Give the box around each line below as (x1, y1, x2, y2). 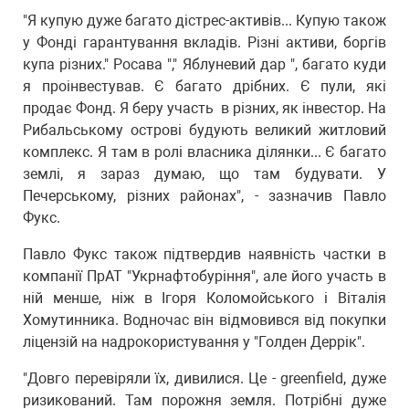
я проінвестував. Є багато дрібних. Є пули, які (23, 78, 386, 95)
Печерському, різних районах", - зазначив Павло (23, 187, 386, 204)
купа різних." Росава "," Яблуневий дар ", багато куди (23, 56, 386, 73)
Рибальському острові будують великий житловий (23, 121, 386, 139)
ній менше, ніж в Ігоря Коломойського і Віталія (23, 289, 386, 307)
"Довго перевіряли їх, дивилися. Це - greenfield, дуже (23, 370, 386, 387)
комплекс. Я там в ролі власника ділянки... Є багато (23, 143, 386, 161)
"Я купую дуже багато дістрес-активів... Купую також (23, 12, 386, 29)
